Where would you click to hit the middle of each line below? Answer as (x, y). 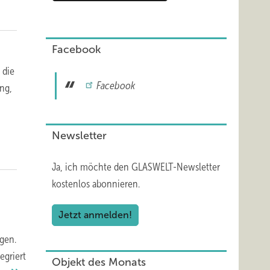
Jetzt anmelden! (95, 215)
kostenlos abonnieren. (96, 184)
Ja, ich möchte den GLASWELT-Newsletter (136, 167)
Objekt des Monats (99, 262)
